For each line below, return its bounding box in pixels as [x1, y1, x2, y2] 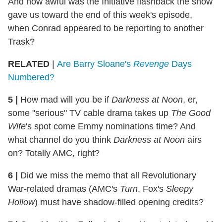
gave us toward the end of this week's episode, [8, 10, 192, 20]
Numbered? [8, 72, 55, 83]
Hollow [8, 197, 35, 208]
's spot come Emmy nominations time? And [26, 121, 196, 132]
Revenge [133, 59, 169, 69]
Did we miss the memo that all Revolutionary [18, 170, 196, 181]
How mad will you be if [18, 95, 111, 105]
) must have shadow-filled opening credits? [35, 197, 204, 208]
